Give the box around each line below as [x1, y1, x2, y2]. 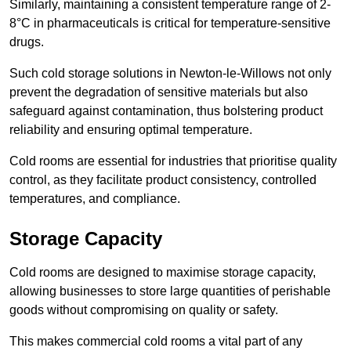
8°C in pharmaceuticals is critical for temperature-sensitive [9, 16, 331, 31]
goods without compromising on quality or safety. [9, 303, 278, 317]
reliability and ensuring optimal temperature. [9, 123, 252, 137]
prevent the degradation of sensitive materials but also [9, 85, 308, 100]
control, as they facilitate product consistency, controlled [9, 173, 317, 187]
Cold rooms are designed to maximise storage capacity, [9, 266, 316, 280]
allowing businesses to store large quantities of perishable [9, 284, 331, 299]
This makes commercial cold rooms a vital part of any [9, 335, 302, 349]
